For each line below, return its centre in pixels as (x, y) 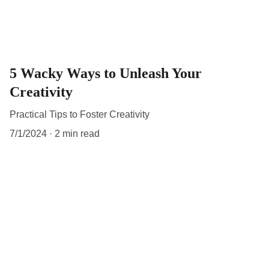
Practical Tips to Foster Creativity (80, 114)
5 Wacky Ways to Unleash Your (106, 73)
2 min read (77, 133)
